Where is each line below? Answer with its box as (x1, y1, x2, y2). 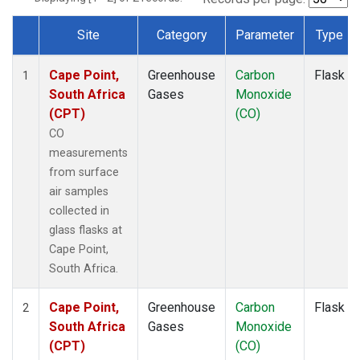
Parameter (235, 27, 294, 43)
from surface (49, 165, 119, 179)
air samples (49, 184, 108, 198)
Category (156, 27, 207, 43)
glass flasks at (49, 223, 122, 237)
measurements (49, 145, 128, 160)
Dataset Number (25, 45, 117, 61)
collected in (49, 203, 109, 218)
